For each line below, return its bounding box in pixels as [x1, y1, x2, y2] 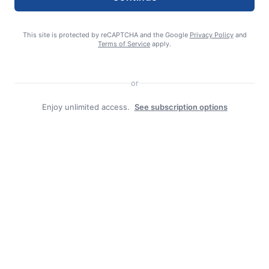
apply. [150, 40, 171, 49]
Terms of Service [98, 40, 150, 49]
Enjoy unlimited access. [41, 102, 130, 112]
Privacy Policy [189, 31, 234, 40]
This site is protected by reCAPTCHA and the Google [22, 31, 190, 40]
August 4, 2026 [98, 7, 151, 17]
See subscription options [134, 102, 228, 112]
